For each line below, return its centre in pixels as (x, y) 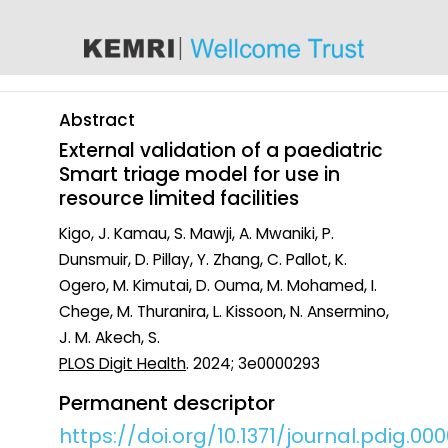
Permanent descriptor (167, 402)
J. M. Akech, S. (109, 337)
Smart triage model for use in (199, 174)
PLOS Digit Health (122, 363)
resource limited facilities (179, 198)
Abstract (97, 119)
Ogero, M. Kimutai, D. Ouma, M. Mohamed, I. (218, 285)
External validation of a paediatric (221, 150)
